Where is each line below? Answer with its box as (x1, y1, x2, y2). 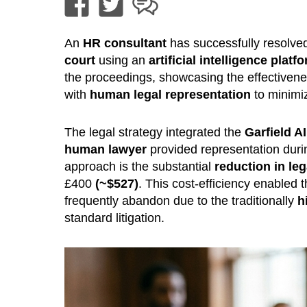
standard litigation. (64, 210, 164, 225)
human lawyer (64, 142, 147, 156)
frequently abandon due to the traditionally (64, 193, 297, 208)
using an (95, 53, 149, 67)
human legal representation (89, 87, 251, 101)
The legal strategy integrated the (64, 125, 245, 139)
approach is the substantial (64, 159, 214, 173)
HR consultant (82, 36, 167, 50)
